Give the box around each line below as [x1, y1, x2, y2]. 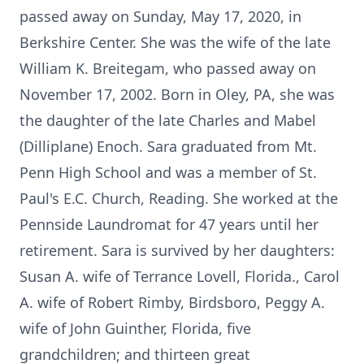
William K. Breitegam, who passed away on [19, 58, 316, 78]
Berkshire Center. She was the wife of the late [19, 32, 331, 52]
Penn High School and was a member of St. [19, 162, 317, 182]
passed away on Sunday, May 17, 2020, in [19, 6, 301, 26]
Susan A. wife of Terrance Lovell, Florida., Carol [19, 266, 340, 286]
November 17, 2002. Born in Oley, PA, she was [19, 84, 335, 104]
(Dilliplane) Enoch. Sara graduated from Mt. [19, 136, 317, 156]
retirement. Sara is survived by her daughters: [19, 240, 335, 260]
